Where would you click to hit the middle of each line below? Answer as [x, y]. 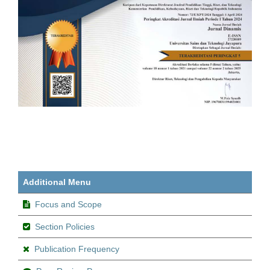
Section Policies [65, 226]
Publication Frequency [77, 249]
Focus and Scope [68, 204]
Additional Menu [57, 182]
